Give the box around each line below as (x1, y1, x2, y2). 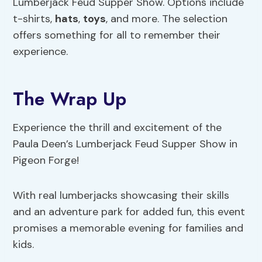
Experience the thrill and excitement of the (13, 120, 222, 135)
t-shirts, (13, 11, 56, 26)
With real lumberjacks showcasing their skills (13, 188, 230, 202)
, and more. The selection (106, 11, 228, 26)
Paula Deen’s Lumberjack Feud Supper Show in (13, 136, 238, 151)
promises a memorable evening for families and (13, 220, 244, 235)
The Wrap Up (13, 85, 127, 112)
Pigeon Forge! (13, 153, 80, 167)
